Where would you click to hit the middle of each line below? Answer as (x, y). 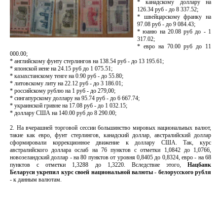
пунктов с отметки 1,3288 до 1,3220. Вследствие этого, (99, 165)
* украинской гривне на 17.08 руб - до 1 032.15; (69, 106)
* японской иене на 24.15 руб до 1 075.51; (61, 69)
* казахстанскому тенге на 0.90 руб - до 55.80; (67, 76)
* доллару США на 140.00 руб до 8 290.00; (63, 113)
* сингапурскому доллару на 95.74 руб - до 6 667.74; (75, 98)
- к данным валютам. (36, 180)
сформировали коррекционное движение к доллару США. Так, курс (110, 143)
